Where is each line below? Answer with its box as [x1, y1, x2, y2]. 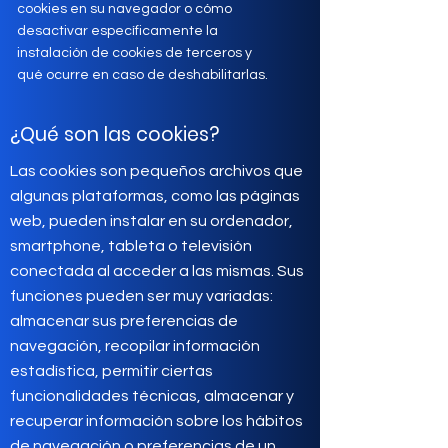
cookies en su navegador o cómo [17, 2, 232, 16]
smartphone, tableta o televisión [10, 238, 252, 254]
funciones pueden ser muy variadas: [10, 288, 273, 304]
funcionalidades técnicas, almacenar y [10, 388, 294, 404]
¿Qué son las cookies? [10, 121, 219, 148]
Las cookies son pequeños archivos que [10, 163, 303, 179]
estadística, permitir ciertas [10, 363, 213, 379]
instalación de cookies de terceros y [17, 46, 252, 60]
